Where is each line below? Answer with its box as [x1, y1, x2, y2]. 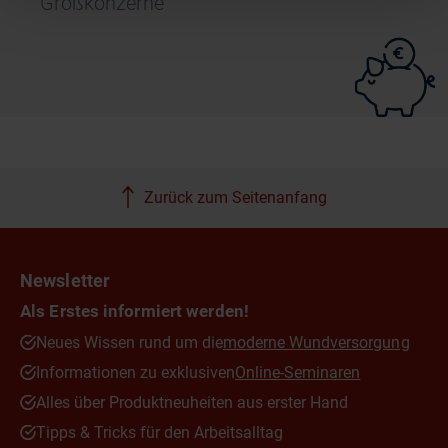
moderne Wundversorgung [223, 333, 410, 352]
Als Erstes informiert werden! [20, 301, 249, 321]
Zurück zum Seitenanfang [143, 188, 327, 208]
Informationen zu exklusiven [36, 363, 235, 382]
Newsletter [20, 270, 110, 291]
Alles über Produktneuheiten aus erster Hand [36, 393, 348, 412]
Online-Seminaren [235, 363, 361, 382]
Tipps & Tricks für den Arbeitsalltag [36, 423, 283, 442]
